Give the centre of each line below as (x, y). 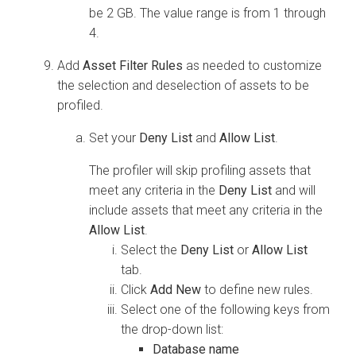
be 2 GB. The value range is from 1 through (207, 13)
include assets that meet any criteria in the (206, 210)
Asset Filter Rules (133, 65)
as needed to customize (252, 65)
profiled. (80, 105)
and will (294, 190)
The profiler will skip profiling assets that (200, 170)
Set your (114, 137)
